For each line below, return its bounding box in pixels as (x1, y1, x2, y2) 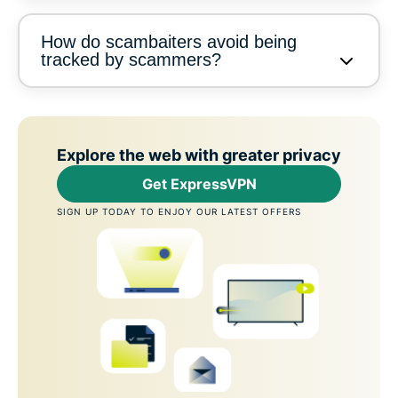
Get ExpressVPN (141, 174, 257, 193)
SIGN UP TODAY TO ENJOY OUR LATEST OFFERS (57, 205, 301, 217)
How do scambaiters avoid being (41, 31, 297, 52)
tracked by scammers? (41, 49, 221, 69)
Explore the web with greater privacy (57, 145, 341, 164)
